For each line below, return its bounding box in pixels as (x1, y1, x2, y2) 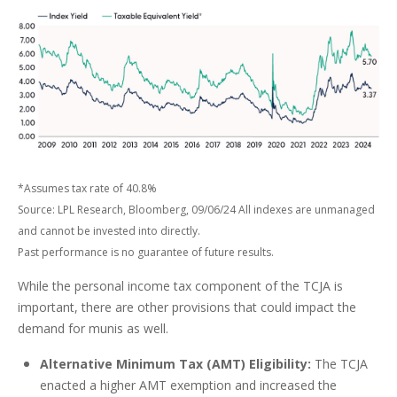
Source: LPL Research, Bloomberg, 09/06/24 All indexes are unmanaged (18, 201, 375, 217)
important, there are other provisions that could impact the (18, 298, 356, 315)
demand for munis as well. (18, 319, 168, 337)
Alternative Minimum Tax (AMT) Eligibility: (40, 354, 311, 372)
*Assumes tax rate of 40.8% (18, 180, 157, 196)
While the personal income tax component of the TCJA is (18, 276, 343, 294)
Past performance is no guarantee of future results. (18, 244, 274, 260)
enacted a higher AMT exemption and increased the (40, 376, 337, 393)
